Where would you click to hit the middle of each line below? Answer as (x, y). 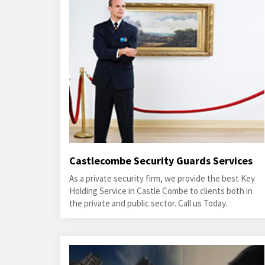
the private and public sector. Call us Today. (148, 203)
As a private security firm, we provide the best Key (162, 178)
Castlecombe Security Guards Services (161, 161)
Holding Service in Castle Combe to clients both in (161, 191)
